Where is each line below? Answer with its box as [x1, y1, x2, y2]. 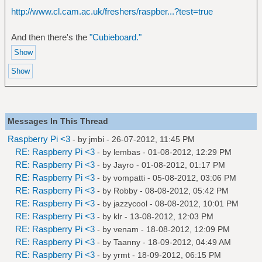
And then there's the [11, 32, 89, 42]
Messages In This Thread [8, 116, 108, 126]
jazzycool [113, 198, 147, 208]
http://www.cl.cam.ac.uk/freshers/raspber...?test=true [11, 6, 213, 16]
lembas [113, 147, 140, 157]
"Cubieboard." [89, 32, 142, 42]
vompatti [113, 173, 145, 182]
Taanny [113, 237, 140, 247]
